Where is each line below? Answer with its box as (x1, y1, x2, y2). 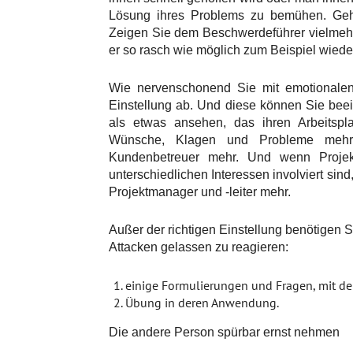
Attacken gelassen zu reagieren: (109, 240, 288, 255)
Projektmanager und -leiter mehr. (109, 185, 291, 199)
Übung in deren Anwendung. (125, 295, 279, 311)
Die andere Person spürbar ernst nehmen (109, 325, 340, 340)
